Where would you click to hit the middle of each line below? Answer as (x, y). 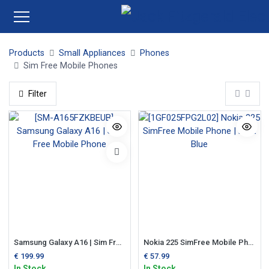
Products (27, 53)
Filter (38, 93)
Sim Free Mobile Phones (71, 65)
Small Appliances (92, 53)
